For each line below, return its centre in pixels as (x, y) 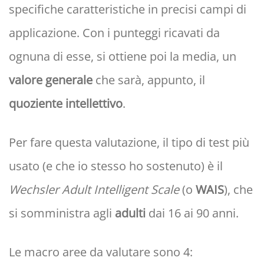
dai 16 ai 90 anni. (192, 213)
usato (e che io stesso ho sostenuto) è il (116, 166)
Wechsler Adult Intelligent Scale (94, 190)
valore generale (51, 80)
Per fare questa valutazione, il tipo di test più (129, 143)
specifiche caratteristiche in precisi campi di (128, 9)
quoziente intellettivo (66, 104)
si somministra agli (62, 213)
